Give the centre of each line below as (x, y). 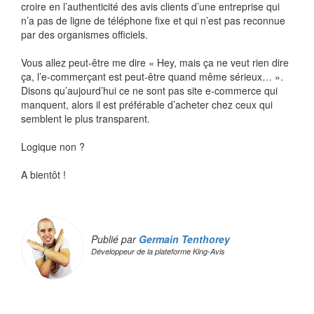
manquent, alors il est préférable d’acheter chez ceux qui (147, 105)
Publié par (115, 239)
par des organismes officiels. (84, 35)
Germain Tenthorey (184, 239)
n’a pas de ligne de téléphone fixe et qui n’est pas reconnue (153, 21)
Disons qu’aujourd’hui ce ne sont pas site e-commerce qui (149, 91)
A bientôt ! (43, 175)
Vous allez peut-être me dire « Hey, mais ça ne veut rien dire (155, 63)
